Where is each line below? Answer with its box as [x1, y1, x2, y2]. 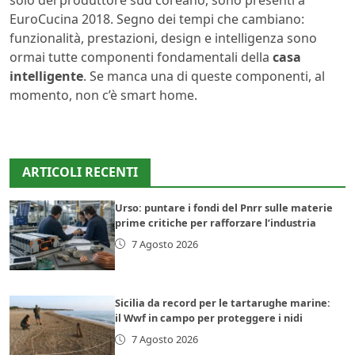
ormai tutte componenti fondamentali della [10, 48, 273, 66]
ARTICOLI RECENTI [22, 162, 138, 181]
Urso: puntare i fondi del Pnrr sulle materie [115, 200, 334, 215]
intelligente [10, 67, 83, 85]
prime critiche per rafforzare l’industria [115, 215, 317, 230]
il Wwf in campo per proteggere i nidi [115, 311, 303, 326]
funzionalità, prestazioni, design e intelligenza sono [10, 29, 317, 47]
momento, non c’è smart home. [10, 86, 197, 104]
